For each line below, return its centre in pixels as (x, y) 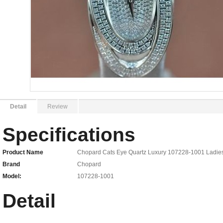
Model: (12, 176)
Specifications (69, 135)
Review (57, 107)
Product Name (23, 152)
